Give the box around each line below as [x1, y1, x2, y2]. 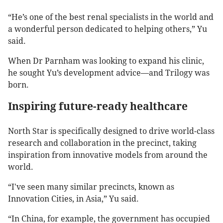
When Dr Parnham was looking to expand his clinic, [8, 56, 204, 66]
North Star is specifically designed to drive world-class [8, 126, 215, 136]
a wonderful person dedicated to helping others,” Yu [8, 24, 207, 34]
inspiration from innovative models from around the [8, 150, 208, 160]
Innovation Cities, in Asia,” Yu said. [8, 194, 139, 204]
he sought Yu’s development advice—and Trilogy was [8, 68, 210, 78]
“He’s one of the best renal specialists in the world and [8, 12, 214, 22]
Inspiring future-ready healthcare [8, 100, 188, 113]
